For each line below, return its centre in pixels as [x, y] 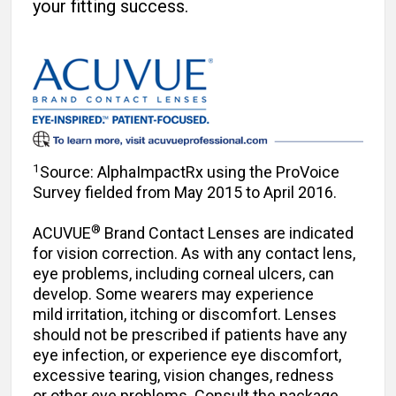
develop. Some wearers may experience [173, 294]
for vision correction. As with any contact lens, [194, 254]
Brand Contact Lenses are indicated [227, 233]
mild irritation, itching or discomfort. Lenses [185, 315]
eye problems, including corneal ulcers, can [183, 274]
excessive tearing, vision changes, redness [183, 376]
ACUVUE [62, 233]
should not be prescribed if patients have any [190, 335]
